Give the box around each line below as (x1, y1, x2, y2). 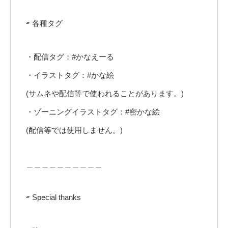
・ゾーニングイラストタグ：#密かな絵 (26, 107, 160, 117)
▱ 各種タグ (26, 19, 63, 28)
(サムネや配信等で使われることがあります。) (26, 89, 184, 98)
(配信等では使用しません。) (26, 126, 123, 135)
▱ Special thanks (26, 193, 81, 202)
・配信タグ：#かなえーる (26, 52, 114, 62)
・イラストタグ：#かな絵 (26, 71, 114, 80)
